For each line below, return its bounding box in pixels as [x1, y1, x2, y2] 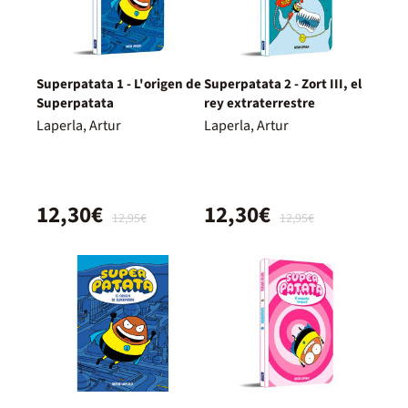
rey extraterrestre [204, 93, 315, 113]
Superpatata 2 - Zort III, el [204, 74, 362, 94]
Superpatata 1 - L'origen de [36, 74, 201, 94]
